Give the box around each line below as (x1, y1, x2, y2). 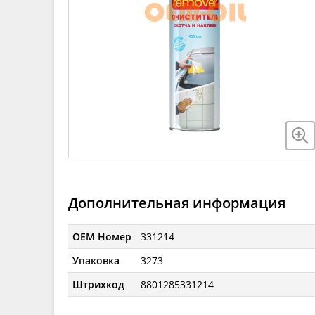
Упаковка (72, 253, 120, 267)
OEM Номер (72, 229, 132, 243)
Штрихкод (72, 277, 125, 291)
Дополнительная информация (68, 193, 285, 212)
